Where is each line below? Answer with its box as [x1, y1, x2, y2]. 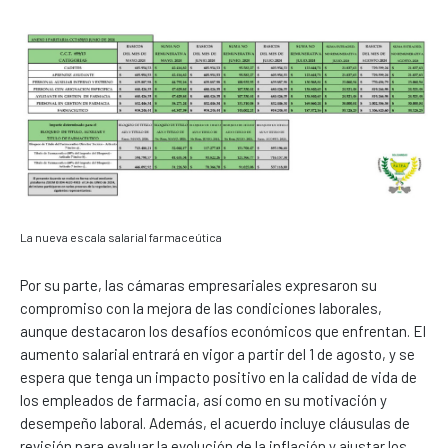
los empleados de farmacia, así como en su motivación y [20, 391, 387, 410]
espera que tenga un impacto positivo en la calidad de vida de [20, 368, 417, 387]
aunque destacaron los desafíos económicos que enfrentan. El [20, 322, 426, 341]
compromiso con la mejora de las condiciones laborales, [20, 299, 382, 318]
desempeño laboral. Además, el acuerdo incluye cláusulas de [20, 414, 410, 433]
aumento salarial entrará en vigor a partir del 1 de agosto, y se [20, 345, 415, 364]
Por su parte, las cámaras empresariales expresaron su [20, 276, 377, 295]
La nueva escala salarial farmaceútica [20, 230, 222, 245]
